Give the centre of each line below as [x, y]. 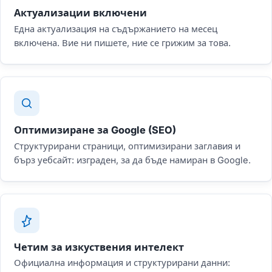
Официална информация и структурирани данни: [122, 263]
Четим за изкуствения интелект [99, 247]
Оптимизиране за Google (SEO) [95, 130]
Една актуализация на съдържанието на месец [116, 29]
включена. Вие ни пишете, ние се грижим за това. [122, 43]
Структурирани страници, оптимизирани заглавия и [127, 146]
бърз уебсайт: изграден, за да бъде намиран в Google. [132, 160]
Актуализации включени [80, 13]
